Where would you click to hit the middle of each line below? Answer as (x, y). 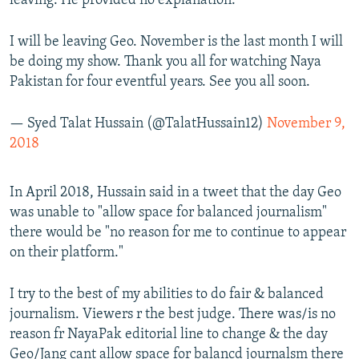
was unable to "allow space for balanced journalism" (168, 212)
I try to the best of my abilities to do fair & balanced (167, 294)
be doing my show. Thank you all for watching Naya (165, 62)
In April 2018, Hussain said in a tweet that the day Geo (175, 192)
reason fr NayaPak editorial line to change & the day (169, 334)
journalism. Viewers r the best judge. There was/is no (173, 314)
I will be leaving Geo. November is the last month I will (176, 42)
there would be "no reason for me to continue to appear (178, 232)
